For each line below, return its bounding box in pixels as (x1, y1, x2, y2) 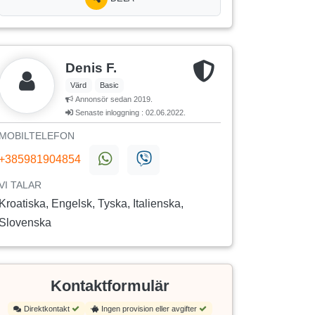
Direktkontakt (23, 304, 72, 314)
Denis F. (65, 60, 117, 76)
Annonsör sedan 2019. (73, 95, 153, 104)
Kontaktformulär (50, 277, 169, 295)
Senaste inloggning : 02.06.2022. (73, 108, 186, 117)
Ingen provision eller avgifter (101, 304, 199, 314)
